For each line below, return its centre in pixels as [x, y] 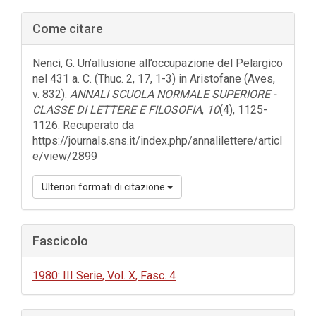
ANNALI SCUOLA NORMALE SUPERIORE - [173, 94]
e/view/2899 [65, 156]
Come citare [68, 29]
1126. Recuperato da [83, 125]
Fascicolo [60, 241]
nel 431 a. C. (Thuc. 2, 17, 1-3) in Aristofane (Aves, [154, 79]
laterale [49, 39]
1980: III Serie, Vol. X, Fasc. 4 [104, 275]
